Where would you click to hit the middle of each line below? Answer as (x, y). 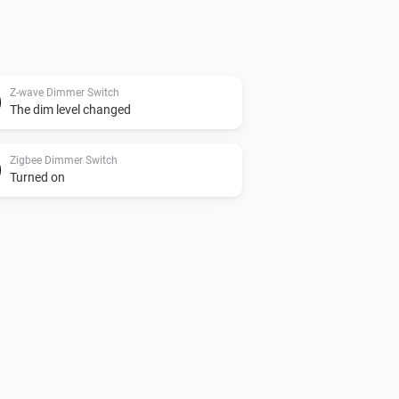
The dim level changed (70, 109)
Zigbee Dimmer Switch (64, 160)
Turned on (37, 177)
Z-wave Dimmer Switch (65, 92)
